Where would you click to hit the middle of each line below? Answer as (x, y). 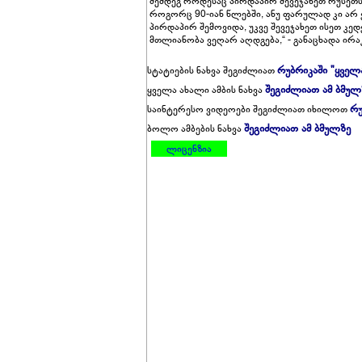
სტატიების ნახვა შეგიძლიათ (212, 70)
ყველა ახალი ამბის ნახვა (206, 90)
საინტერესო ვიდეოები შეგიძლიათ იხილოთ (248, 109)
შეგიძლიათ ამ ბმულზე (297, 128)
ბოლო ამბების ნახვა (196, 128)
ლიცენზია (189, 149)
